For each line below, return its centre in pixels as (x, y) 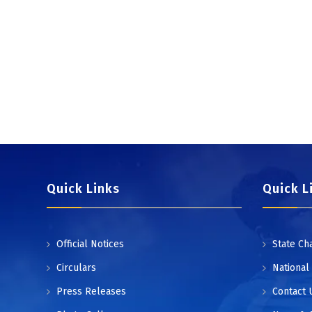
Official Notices (90, 244)
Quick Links (83, 189)
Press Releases (91, 291)
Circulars (76, 268)
